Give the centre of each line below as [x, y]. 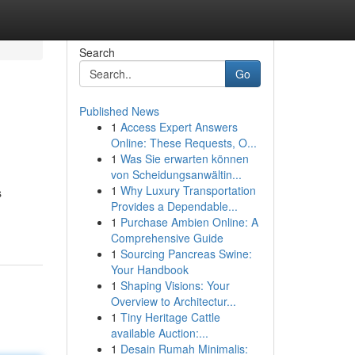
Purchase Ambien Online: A [189, 222]
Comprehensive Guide [167, 238]
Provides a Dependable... [174, 206]
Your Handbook [149, 269]
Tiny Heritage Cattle [170, 317]
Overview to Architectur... [173, 301]
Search [97, 52]
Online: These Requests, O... [183, 143]
